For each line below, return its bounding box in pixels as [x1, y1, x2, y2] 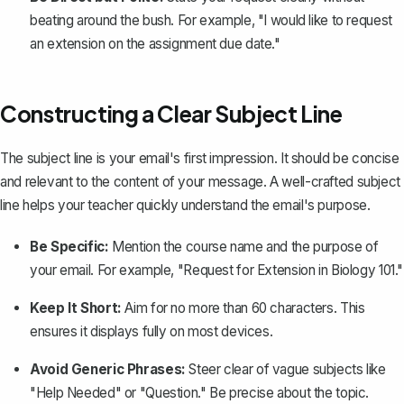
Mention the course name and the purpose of [108, 238, 379, 256]
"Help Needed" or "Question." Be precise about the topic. [30, 384, 370, 402]
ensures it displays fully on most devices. [30, 323, 273, 341]
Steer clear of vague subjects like [185, 361, 386, 379]
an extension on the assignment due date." [30, 35, 280, 53]
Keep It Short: [30, 299, 122, 317]
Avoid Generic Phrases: [30, 361, 186, 379]
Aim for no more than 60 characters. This [121, 299, 365, 317]
